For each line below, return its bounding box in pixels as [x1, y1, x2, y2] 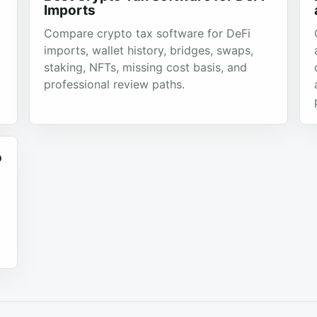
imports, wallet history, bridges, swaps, [43, 43, 253, 57]
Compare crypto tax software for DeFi [43, 26, 250, 40]
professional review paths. [43, 77, 185, 91]
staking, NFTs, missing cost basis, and [43, 60, 247, 74]
